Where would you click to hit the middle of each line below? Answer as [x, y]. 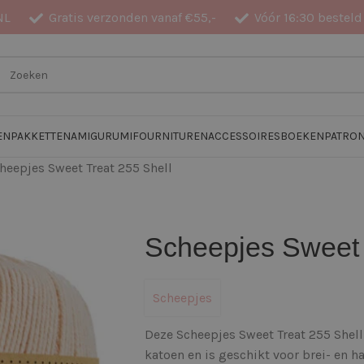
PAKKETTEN [41, 136]
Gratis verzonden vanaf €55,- [133, 17]
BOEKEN [303, 136]
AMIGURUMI [102, 136]
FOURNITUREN [171, 136]
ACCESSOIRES [245, 136]
